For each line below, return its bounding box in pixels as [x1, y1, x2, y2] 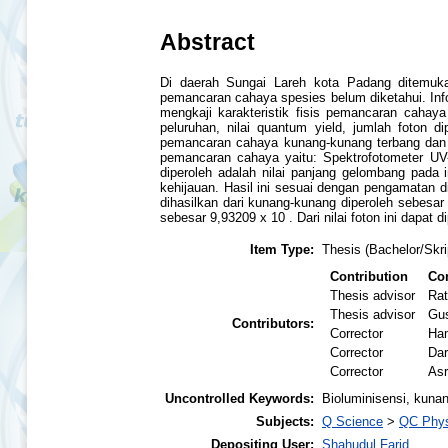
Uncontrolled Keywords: [165, 391, 314, 407]
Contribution [330, 269, 409, 285]
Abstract [160, 28, 255, 55]
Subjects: [256, 414, 314, 430]
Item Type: [250, 242, 314, 258]
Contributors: [232, 316, 314, 332]
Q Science [322, 414, 383, 430]
